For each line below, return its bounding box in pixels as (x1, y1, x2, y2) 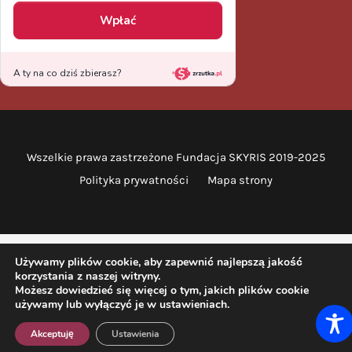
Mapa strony (207, 174, 273, 188)
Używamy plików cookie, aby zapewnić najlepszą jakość (15, 255, 302, 269)
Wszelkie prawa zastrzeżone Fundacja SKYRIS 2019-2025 (27, 151, 325, 165)
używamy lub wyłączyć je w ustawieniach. (15, 297, 229, 312)
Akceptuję (31, 328, 74, 340)
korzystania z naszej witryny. (15, 269, 160, 284)
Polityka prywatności (79, 174, 189, 188)
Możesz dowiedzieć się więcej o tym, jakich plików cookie (15, 283, 309, 298)
